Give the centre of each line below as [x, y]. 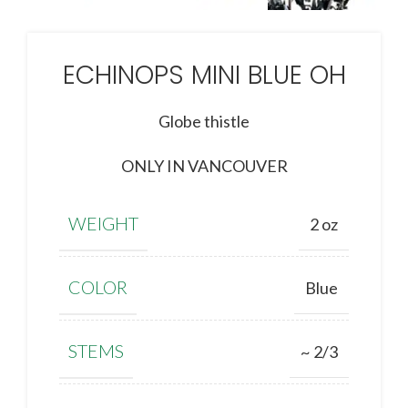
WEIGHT [103, 224]
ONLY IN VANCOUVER [204, 166]
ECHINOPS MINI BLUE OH [204, 76]
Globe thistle [204, 122]
